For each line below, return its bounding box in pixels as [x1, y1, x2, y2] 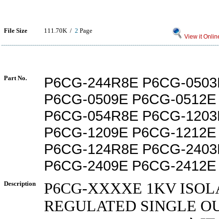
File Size [4, 27, 27, 34]
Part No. [4, 74, 27, 82]
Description [4, 180, 36, 187]
